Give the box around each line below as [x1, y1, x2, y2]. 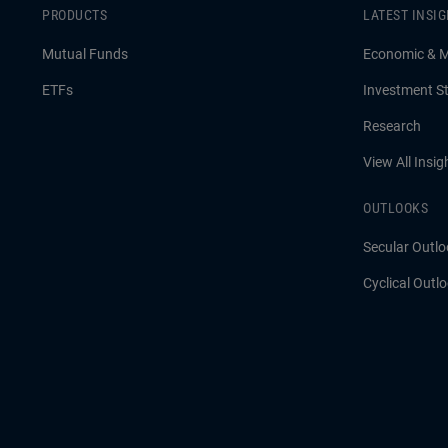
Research [363, 118, 421, 135]
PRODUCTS [42, 7, 107, 24]
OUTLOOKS [363, 200, 428, 217]
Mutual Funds [42, 46, 128, 63]
